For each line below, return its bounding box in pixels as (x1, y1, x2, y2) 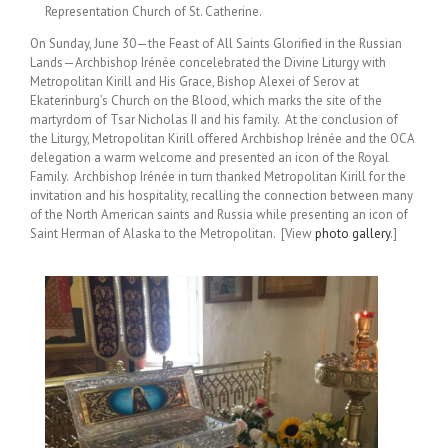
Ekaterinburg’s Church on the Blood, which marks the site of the (30, 91, 382, 109)
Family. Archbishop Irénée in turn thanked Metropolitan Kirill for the (30, 167, 406, 185)
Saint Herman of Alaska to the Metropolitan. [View (30, 224, 315, 242)
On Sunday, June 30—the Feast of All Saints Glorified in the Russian (30, 34, 402, 52)
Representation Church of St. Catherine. (45, 2, 262, 20)
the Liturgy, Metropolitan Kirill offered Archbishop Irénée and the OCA (30, 129, 414, 147)
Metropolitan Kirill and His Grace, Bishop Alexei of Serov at (30, 72, 359, 90)
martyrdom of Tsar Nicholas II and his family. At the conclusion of (30, 110, 398, 128)
